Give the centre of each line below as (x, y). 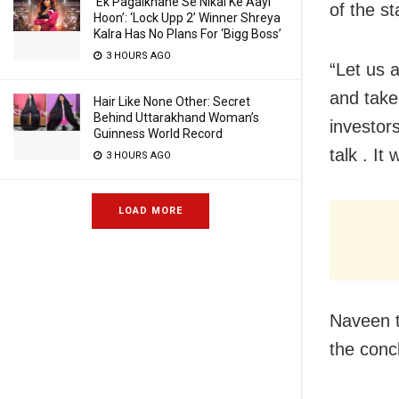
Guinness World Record (158, 134)
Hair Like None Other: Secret (172, 102)
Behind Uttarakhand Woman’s (176, 118)
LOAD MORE (151, 211)
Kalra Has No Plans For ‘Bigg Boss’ (187, 34)
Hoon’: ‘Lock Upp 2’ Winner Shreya (187, 18)
